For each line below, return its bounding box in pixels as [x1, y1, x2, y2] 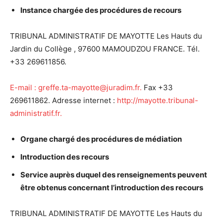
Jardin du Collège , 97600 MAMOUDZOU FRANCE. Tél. [10, 44, 200, 54]
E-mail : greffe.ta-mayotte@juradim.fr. [10, 83, 142, 92]
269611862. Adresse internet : [10, 96, 117, 105]
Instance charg [20, 5, 74, 15]
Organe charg [20, 134, 70, 144]
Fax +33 [142, 83, 173, 92]
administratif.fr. [10, 109, 62, 118]
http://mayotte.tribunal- [117, 96, 198, 105]
